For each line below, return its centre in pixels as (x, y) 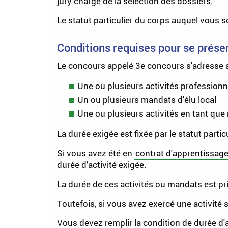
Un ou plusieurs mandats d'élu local (147, 99)
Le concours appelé (96, 65)
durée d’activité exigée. (102, 165)
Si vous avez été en (96, 153)
